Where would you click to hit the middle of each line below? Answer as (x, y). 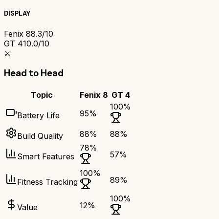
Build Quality (40, 136)
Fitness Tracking (47, 182)
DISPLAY (17, 14)
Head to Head (34, 73)
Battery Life (38, 116)
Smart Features (46, 157)
